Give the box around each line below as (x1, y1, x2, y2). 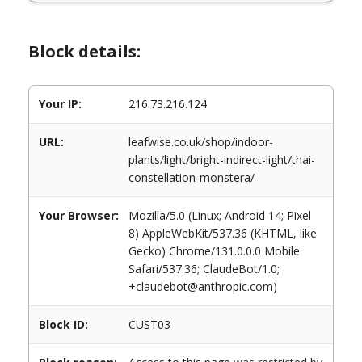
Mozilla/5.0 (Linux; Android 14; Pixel (128, 208, 311, 223)
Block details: (28, 40, 141, 62)
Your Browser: (39, 208, 119, 223)
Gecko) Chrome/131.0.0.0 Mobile (128, 243, 300, 259)
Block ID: (39, 317, 88, 332)
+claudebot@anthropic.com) (128, 279, 277, 294)
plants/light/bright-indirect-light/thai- (128, 152, 315, 167)
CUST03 (128, 317, 170, 332)
